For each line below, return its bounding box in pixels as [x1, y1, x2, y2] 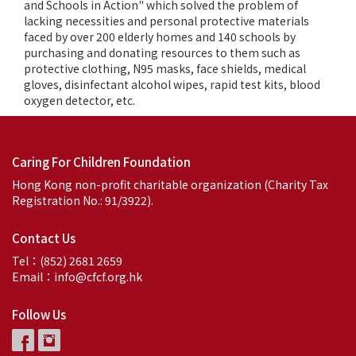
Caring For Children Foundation [12, 153, 191, 171]
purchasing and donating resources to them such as [24, 44, 300, 61]
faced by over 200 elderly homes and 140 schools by [24, 29, 296, 45]
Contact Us [12, 230, 75, 247]
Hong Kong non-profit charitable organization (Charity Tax [12, 176, 328, 193]
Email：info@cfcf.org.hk [12, 269, 142, 285]
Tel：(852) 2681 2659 [12, 253, 122, 269]
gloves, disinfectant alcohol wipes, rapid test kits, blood [24, 76, 320, 93]
